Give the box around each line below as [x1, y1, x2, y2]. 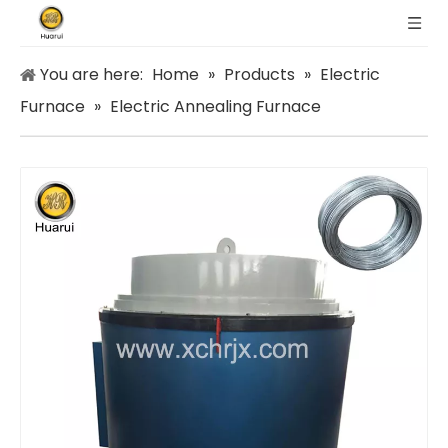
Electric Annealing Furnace [110, 95, 321, 118]
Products [224, 63, 295, 86]
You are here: [40, 63, 143, 86]
